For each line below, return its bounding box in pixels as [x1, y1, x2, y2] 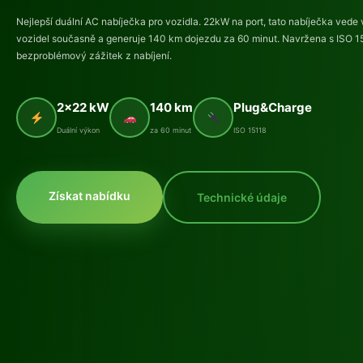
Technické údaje [197, 190, 287, 204]
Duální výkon [57, 126, 100, 135]
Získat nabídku [49, 189, 130, 203]
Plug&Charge [233, 100, 312, 115]
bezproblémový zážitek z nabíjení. [16, 49, 172, 62]
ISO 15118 [233, 126, 267, 135]
